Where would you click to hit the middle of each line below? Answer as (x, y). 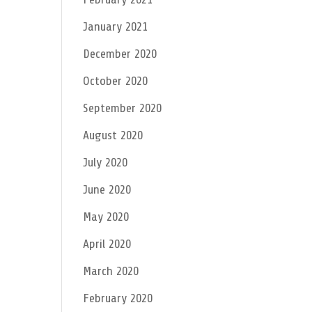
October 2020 (116, 81)
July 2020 (106, 162)
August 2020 (113, 135)
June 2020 (107, 189)
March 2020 (111, 271)
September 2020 (123, 108)
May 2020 (106, 217)
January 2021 (116, 26)
